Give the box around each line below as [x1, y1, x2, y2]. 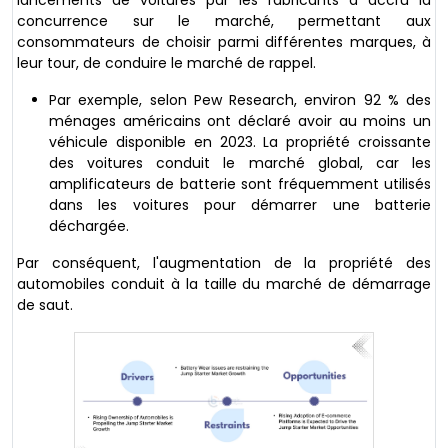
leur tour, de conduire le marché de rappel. [17, 52, 316, 73]
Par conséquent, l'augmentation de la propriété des [17, 252, 431, 273]
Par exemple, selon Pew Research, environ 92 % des [49, 89, 431, 110]
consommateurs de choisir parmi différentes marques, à [17, 31, 431, 52]
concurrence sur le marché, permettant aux [17, 10, 431, 31]
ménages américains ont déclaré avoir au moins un [49, 110, 431, 131]
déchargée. [49, 215, 129, 236]
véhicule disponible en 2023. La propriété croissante [49, 131, 431, 152]
